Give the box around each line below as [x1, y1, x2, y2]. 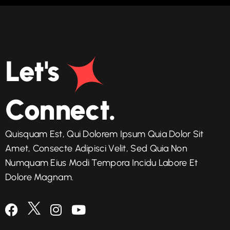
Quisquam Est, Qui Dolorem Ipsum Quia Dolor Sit [5, 128, 204, 140]
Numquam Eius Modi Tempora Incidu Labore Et [5, 157, 198, 168]
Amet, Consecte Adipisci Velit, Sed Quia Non [5, 142, 187, 154]
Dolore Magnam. [5, 171, 74, 183]
